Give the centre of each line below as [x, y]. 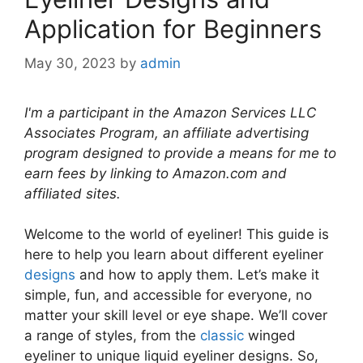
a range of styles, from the [112, 335]
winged [270, 335]
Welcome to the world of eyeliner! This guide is [177, 234]
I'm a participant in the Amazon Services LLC [170, 112]
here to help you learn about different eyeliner [174, 254]
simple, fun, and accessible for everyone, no [168, 295]
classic [222, 335]
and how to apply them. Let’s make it [197, 275]
